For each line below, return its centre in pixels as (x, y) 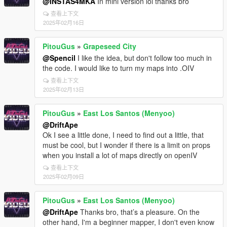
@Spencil (59, 58)
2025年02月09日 (64, 177)
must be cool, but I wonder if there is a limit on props (126, 145)
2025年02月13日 (64, 89)
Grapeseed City (110, 46)
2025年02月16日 (64, 23)
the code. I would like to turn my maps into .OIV (118, 68)
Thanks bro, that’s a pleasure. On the (139, 212)
